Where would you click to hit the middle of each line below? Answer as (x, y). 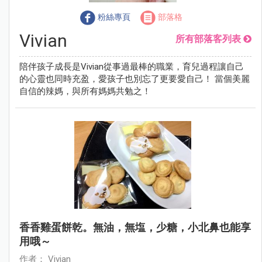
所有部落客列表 (208, 39)
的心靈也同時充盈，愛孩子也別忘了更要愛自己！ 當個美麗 (135, 79)
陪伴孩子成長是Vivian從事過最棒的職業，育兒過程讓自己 (132, 66)
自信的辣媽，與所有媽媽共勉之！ (85, 91)
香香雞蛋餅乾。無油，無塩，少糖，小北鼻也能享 (135, 227)
